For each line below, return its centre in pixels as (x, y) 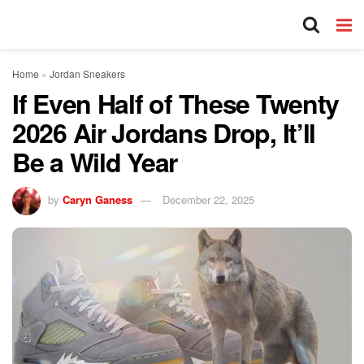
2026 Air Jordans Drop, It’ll (164, 132)
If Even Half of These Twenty (176, 103)
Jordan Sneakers (87, 74)
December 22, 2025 (208, 199)
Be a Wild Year (95, 162)
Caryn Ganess (97, 199)
